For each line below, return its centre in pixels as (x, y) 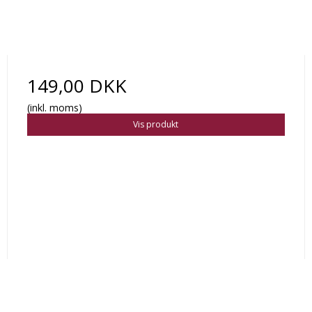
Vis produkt (156, 125)
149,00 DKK (77, 86)
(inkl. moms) (54, 108)
